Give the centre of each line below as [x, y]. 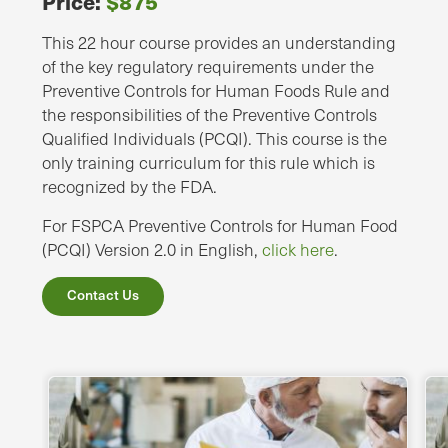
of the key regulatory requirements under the [208, 67]
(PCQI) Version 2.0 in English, [152, 250]
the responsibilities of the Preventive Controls [209, 115]
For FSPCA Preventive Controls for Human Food [220, 226]
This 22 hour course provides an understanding [219, 43]
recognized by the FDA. [129, 187]
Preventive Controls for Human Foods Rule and [216, 91]
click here [298, 250]
